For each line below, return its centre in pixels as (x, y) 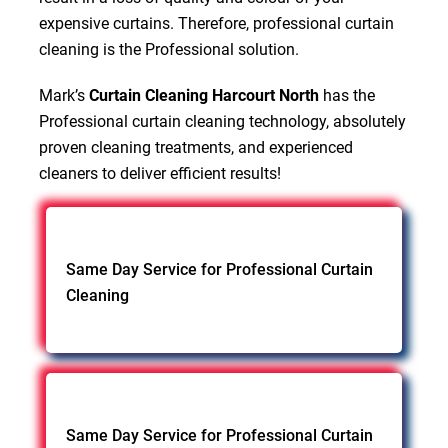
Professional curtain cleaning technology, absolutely (222, 121)
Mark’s (63, 95)
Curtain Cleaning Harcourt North (203, 95)
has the (346, 95)
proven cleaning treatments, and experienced (195, 147)
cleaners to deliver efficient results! (159, 173)
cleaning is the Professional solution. (168, 49)
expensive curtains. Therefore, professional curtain (216, 23)
